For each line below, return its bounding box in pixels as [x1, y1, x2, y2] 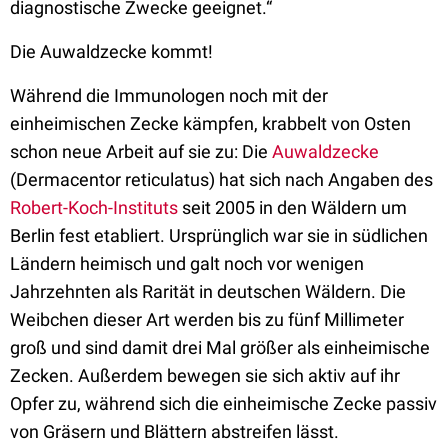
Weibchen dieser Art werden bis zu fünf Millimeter [10, 309, 404, 330]
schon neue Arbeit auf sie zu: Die [10, 141, 272, 162]
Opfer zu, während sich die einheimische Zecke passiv [10, 393, 437, 414]
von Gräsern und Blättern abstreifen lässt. [10, 421, 339, 442]
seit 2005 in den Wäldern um [178, 197, 407, 218]
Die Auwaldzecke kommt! [10, 41, 213, 62]
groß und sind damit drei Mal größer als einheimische [10, 337, 430, 358]
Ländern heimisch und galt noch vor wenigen [10, 253, 364, 274]
